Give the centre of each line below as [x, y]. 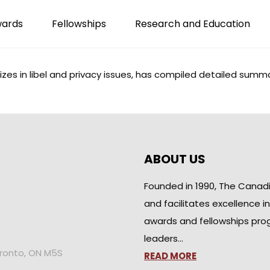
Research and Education [193, 24]
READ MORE [170, 256]
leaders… [164, 238]
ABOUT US [175, 159]
